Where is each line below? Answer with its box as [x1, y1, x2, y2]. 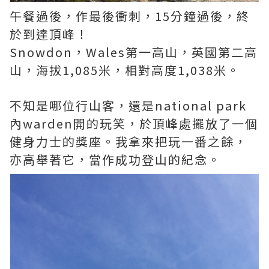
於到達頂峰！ [10, 25, 89, 43]
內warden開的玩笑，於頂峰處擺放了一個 [10, 115, 258, 133]
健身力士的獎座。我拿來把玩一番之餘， [10, 133, 247, 151]
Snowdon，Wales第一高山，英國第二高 [10, 43, 258, 61]
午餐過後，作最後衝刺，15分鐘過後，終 [10, 7, 250, 25]
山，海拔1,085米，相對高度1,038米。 [10, 61, 240, 79]
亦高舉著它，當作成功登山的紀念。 [10, 151, 221, 169]
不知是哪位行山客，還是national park [10, 97, 247, 115]
